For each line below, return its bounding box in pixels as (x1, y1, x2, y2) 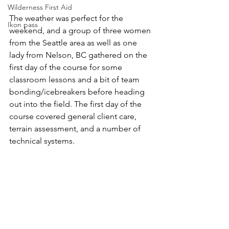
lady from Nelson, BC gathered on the (9, 50, 149, 60)
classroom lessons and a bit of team (9, 75, 142, 84)
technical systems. (9, 136, 75, 146)
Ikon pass (8, 20, 38, 29)
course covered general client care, (9, 111, 139, 121)
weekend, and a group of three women (9, 26, 153, 35)
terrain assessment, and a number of (9, 124, 143, 133)
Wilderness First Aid (8, 3, 72, 12)
